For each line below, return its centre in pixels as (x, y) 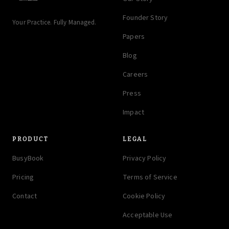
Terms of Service (150, 177)
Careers (135, 75)
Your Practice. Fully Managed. (54, 22)
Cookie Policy (144, 196)
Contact (25, 196)
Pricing (23, 177)
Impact (134, 112)
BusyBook (28, 158)
